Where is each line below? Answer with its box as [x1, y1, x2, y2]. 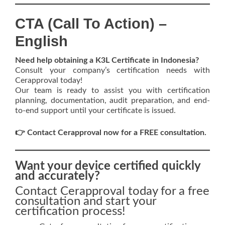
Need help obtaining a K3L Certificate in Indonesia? [15, 56, 199, 64]
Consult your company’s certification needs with [15, 66, 210, 74]
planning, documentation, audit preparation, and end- [15, 96, 210, 104]
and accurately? [15, 170, 100, 182]
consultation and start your [15, 195, 156, 207]
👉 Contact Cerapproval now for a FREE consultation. [15, 129, 206, 137]
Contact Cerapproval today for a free [15, 185, 209, 197]
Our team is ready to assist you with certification [15, 86, 210, 94]
